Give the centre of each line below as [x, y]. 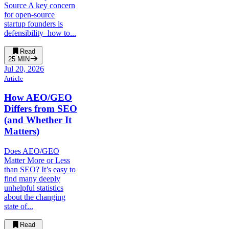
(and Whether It [38, 120]
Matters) [22, 131]
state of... [19, 206]
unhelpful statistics [34, 188]
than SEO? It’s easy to [40, 169]
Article [14, 78]
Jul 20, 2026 [24, 68]
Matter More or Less [37, 160]
